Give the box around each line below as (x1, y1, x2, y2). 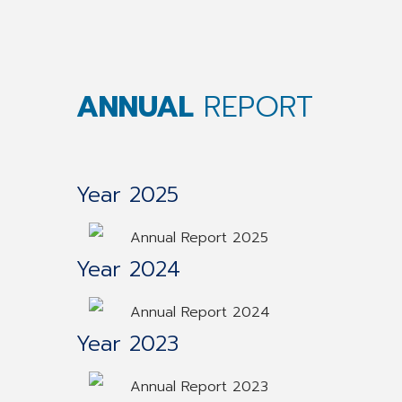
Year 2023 (76, 328, 179, 360)
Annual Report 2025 (130, 227, 268, 249)
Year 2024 (76, 253, 180, 285)
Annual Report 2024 (130, 301, 270, 323)
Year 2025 (76, 179, 179, 211)
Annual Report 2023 (130, 376, 268, 398)
